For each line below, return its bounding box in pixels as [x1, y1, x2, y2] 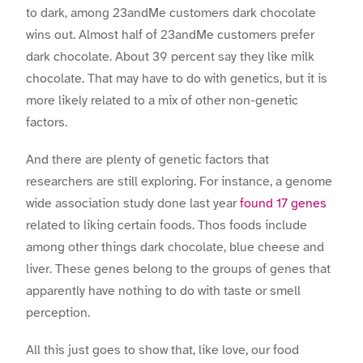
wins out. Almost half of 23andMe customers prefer [26, 26, 314, 43]
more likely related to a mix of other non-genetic [26, 92, 298, 109]
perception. [26, 304, 90, 321]
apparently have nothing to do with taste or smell [26, 282, 301, 299]
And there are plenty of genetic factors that [26, 151, 269, 168]
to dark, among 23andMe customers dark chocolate [26, 4, 316, 21]
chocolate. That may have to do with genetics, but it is [26, 70, 327, 87]
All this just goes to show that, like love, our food [26, 341, 299, 358]
